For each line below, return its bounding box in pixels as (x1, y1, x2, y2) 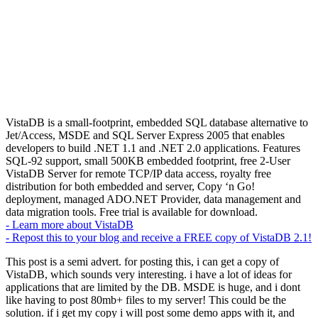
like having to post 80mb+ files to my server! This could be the (6, 293, 286, 306)
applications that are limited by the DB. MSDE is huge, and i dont (6, 280, 300, 293)
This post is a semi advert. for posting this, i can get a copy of (6, 255, 279, 268)
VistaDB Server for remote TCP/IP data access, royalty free (6, 167, 271, 180)
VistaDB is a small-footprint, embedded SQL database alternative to (6, 116, 308, 128)
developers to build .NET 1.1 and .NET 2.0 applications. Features (6, 141, 300, 154)
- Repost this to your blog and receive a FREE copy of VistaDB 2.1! (6, 231, 312, 243)
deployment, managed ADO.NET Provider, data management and (6, 192, 301, 205)
